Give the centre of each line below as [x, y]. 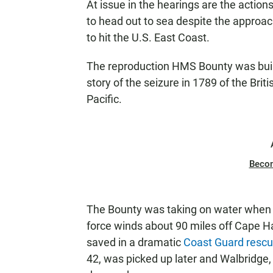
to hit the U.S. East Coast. [148, 37]
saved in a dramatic [135, 242]
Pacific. [104, 99]
